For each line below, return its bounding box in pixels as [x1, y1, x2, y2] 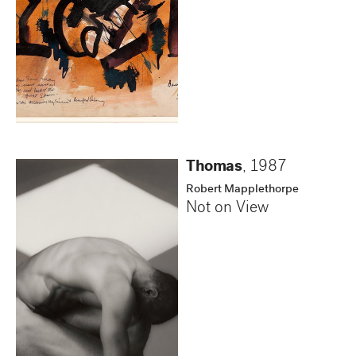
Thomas [186, 159, 242, 176]
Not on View [186, 200, 269, 217]
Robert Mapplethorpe [186, 183, 299, 196]
